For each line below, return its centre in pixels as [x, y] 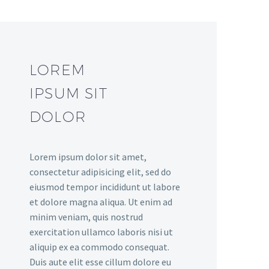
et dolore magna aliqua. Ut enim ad [101, 202]
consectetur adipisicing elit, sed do [100, 172]
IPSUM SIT [68, 93]
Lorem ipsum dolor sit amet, [88, 157]
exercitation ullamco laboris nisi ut [101, 232]
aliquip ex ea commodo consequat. [99, 247]
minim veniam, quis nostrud [86, 217]
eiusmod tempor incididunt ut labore [105, 187]
